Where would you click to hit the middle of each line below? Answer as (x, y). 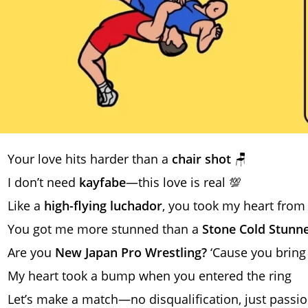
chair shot (201, 159)
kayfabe (102, 183)
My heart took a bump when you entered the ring (150, 276)
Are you (31, 253)
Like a (26, 206)
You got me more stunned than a (105, 229)
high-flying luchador (103, 206)
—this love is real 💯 (184, 183)
